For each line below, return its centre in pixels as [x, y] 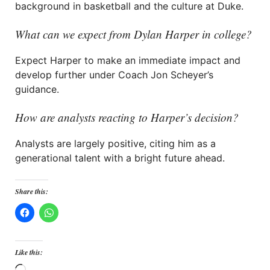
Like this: [29, 252]
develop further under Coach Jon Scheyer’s [114, 75]
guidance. [37, 89]
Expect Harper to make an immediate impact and [128, 60]
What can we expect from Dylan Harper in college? [133, 34]
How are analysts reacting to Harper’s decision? [127, 117]
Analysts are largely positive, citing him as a [115, 143]
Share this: [32, 191]
